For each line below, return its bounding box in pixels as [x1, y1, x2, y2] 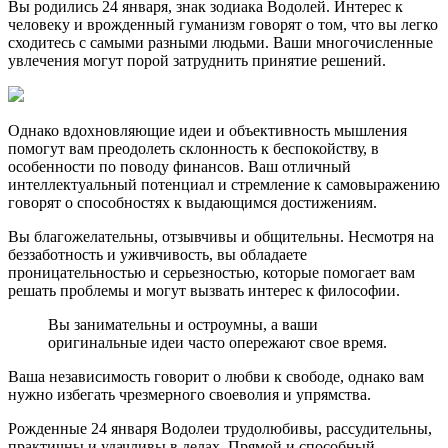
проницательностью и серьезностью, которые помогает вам [8, 263, 415, 281]
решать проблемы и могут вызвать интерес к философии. [8, 281, 400, 299]
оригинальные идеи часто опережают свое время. [48, 333, 387, 351]
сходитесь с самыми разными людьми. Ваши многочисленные [8, 33, 433, 51]
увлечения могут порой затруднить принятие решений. [8, 51, 386, 69]
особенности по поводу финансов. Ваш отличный [8, 157, 351, 175]
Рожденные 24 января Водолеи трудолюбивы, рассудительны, [8, 419, 432, 437]
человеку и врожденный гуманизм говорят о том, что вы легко [8, 15, 438, 33]
